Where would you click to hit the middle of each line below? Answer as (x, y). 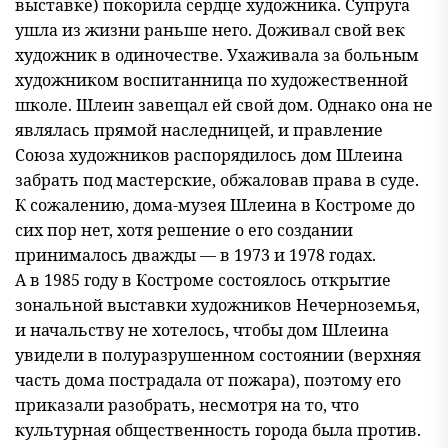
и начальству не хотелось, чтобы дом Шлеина (202, 330)
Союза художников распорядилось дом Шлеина (209, 155)
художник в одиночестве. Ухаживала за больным (217, 55)
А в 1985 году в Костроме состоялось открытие (203, 280)
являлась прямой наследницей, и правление (199, 130)
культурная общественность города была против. (218, 430)
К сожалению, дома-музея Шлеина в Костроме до (215, 205)
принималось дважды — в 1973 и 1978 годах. (195, 255)
